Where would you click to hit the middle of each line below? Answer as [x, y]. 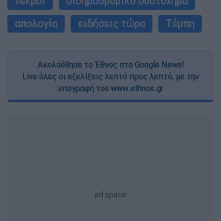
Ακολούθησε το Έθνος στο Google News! [110, 65]
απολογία [36, 24]
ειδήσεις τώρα [111, 24]
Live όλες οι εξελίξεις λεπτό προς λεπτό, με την [110, 77]
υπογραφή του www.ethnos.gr [110, 89]
